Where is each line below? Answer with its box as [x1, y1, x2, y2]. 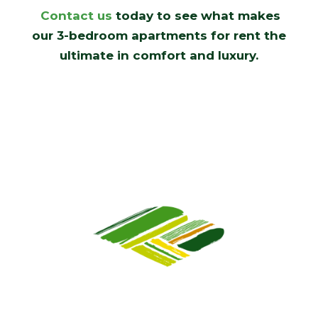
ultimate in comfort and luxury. [59, 48, 258, 62]
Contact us [40, 9, 112, 23]
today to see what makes [111, 9, 280, 23]
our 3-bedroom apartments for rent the [31, 28, 286, 43]
